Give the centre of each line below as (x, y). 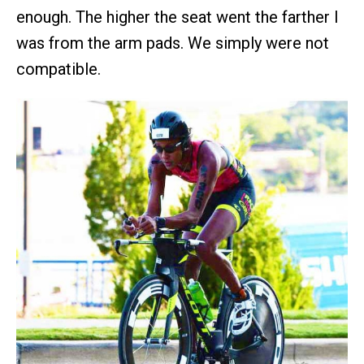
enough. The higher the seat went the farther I (178, 17)
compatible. (58, 69)
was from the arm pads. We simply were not (173, 43)
